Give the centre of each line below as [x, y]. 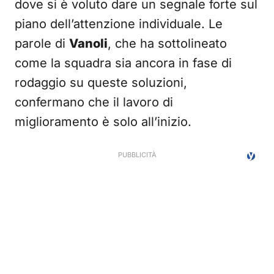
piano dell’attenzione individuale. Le [119, 24]
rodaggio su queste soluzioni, [101, 83]
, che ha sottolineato [167, 43]
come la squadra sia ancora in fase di [123, 63]
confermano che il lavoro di [94, 102]
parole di [42, 43]
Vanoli [88, 43]
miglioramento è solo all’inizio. [103, 122]
